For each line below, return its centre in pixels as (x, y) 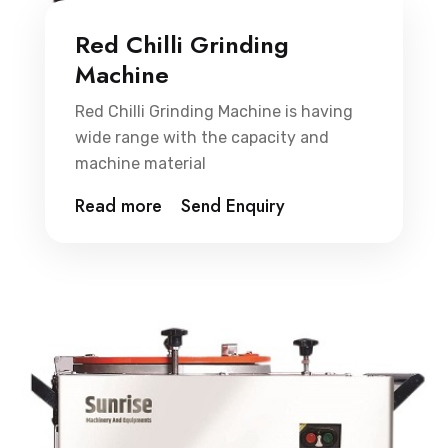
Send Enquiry (233, 205)
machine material (140, 163)
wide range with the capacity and (202, 137)
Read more (118, 205)
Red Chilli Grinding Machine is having (214, 111)
